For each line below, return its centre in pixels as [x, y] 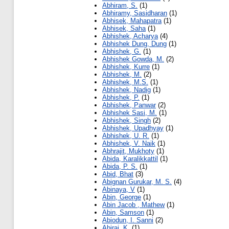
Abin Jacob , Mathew [133, 205]
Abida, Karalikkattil [130, 159]
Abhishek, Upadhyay [133, 128]
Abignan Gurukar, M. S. [137, 182]
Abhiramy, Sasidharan [135, 13]
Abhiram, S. [120, 6]
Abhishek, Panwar [129, 105]
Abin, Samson [123, 213]
